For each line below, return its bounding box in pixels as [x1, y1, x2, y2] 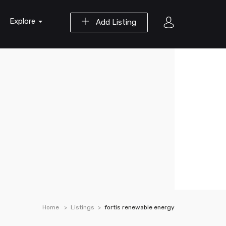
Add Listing [94, 18, 136, 27]
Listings [71, 204, 94, 211]
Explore [10, 17, 37, 26]
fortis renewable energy [104, 204, 175, 211]
